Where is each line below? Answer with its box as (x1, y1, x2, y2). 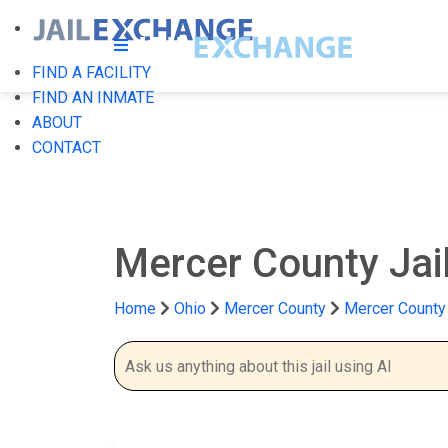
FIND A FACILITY (32, 63, 151, 82)
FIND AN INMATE (32, 88, 154, 107)
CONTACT (32, 138, 101, 157)
